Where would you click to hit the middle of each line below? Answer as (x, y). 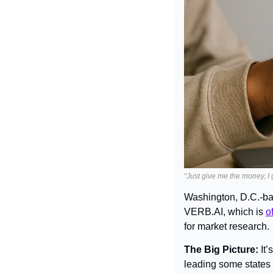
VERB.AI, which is (225, 212)
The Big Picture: (222, 250)
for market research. (227, 227)
